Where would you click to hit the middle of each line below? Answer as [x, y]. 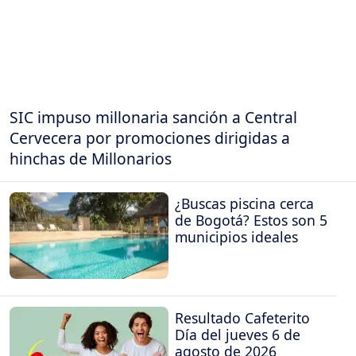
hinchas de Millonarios [91, 158]
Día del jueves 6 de [238, 334]
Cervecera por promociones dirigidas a [150, 137]
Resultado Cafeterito [242, 317]
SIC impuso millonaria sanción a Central [153, 117]
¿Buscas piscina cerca [244, 204]
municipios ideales [236, 237]
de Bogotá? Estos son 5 [251, 221]
